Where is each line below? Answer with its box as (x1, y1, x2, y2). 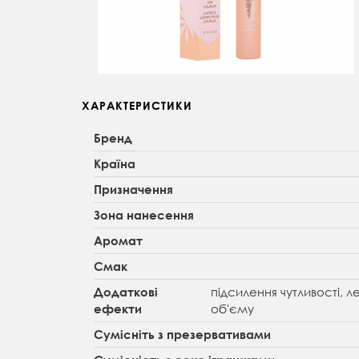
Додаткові (94, 284, 158, 300)
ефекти (94, 301, 142, 317)
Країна (94, 156, 135, 171)
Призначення (94, 182, 173, 197)
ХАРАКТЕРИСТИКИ (82, 99, 192, 113)
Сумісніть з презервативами (94, 327, 271, 342)
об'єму (210, 301, 254, 317)
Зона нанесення (94, 208, 194, 223)
